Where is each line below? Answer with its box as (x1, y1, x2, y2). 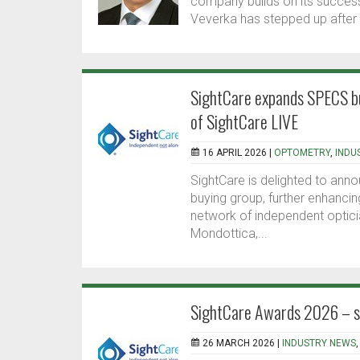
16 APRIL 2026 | (202, 147, 274, 159)
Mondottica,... (190, 226, 268, 242)
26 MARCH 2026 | (202, 337, 282, 350)
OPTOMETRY (274, 147, 330, 159)
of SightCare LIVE (190, 108, 298, 135)
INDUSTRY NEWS (282, 337, 356, 350)
